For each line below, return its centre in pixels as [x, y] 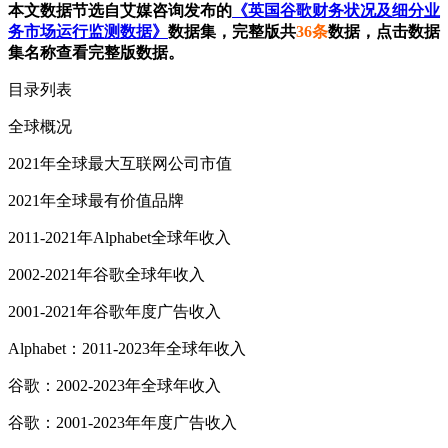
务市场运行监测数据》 [88, 32]
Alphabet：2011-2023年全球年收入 [127, 349]
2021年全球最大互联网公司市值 [120, 164]
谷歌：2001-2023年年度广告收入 [122, 423]
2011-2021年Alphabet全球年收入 [119, 238]
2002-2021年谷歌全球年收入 [106, 275]
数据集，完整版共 [232, 32]
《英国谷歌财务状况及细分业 [336, 11]
